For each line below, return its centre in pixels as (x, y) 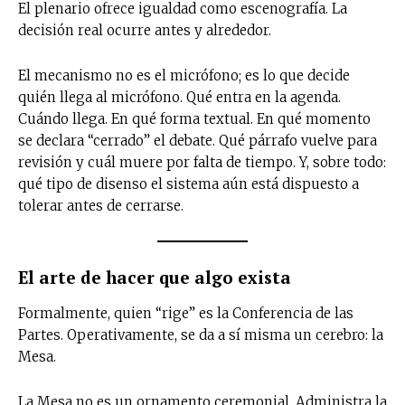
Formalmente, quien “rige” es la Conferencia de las (186, 313)
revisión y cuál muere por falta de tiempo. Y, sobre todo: (202, 162)
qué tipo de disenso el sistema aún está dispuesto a (188, 184)
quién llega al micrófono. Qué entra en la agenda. (179, 97)
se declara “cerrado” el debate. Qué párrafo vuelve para (198, 140)
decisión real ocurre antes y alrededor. (145, 30)
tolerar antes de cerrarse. (101, 205)
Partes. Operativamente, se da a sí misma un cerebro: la (201, 334)
